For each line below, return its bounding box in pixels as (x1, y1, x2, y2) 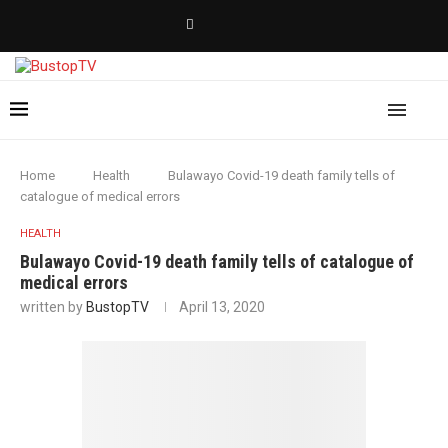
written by (20, 299, 86, 315)
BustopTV (86, 299, 149, 315)
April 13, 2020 (179, 299, 265, 315)
